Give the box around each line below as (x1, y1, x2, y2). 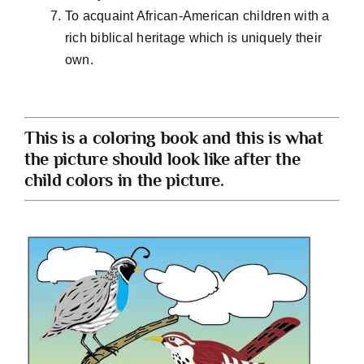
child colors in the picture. (24, 169, 224, 190)
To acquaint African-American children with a (64, 8, 330, 23)
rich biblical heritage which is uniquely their (64, 30, 323, 45)
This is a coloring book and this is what (24, 127, 323, 148)
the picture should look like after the (24, 148, 301, 169)
